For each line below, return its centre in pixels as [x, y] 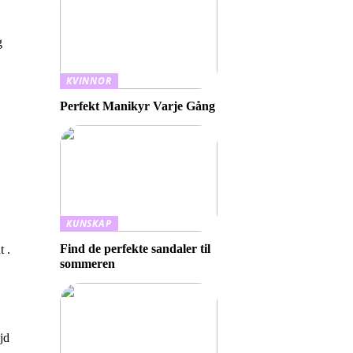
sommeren [87, 264]
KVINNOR [89, 81]
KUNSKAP [89, 223]
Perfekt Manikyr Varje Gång [137, 106]
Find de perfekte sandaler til [135, 249]
